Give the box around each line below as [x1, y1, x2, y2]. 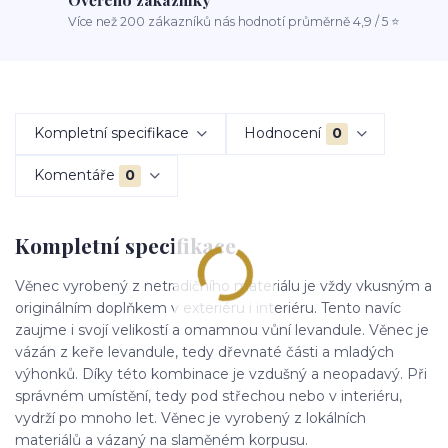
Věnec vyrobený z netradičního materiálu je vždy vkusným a [15, 277, 432, 295]
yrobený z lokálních [233, 409, 366, 427]
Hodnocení [244, 124, 322, 143]
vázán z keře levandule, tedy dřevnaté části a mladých [15, 343, 394, 361]
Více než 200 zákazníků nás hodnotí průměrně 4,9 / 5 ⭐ [68, 13, 401, 29]
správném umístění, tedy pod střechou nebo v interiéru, [15, 387, 402, 405]
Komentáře [33, 166, 115, 185]
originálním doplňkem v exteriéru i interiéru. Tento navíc [15, 299, 401, 317]
